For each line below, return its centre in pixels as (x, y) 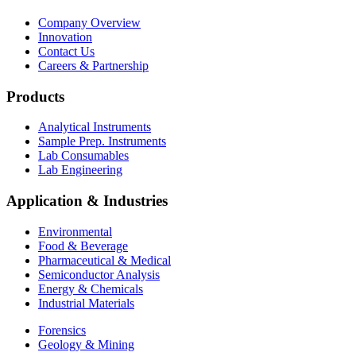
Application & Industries (87, 201)
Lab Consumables (83, 156)
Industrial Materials (86, 303)
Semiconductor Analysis (99, 274)
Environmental (75, 231)
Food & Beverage (83, 246)
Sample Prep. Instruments (102, 141)
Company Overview (89, 22)
